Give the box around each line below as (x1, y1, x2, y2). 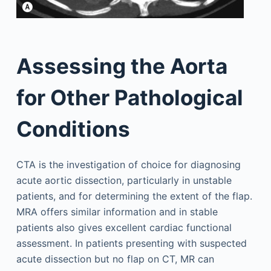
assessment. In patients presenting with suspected (16, 237, 247, 249)
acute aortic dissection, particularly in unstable (16, 174, 232, 186)
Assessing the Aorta (16, 53, 227, 79)
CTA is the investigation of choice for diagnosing (16, 158, 241, 171)
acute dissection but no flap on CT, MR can (16, 253, 214, 265)
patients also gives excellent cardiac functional (16, 221, 232, 233)
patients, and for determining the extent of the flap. (16, 190, 252, 202)
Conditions (16, 116, 130, 142)
